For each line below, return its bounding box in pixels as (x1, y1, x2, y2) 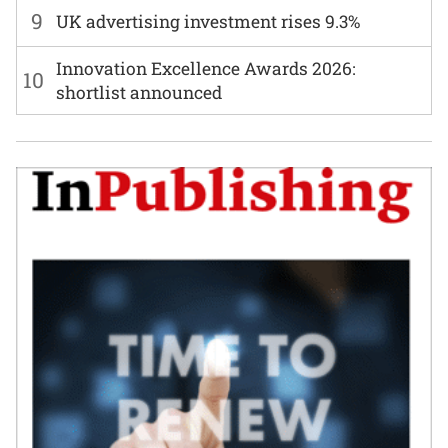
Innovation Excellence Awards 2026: (56, 56, 357, 80)
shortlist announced (56, 80, 223, 104)
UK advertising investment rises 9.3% (56, 9, 361, 33)
